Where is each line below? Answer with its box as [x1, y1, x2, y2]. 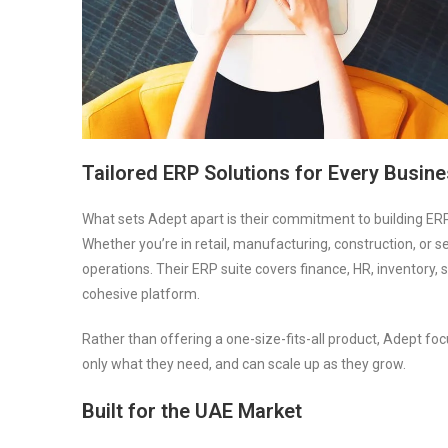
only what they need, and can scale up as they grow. [82, 355, 406, 372]
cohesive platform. [82, 285, 200, 302]
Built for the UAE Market [82, 398, 302, 423]
